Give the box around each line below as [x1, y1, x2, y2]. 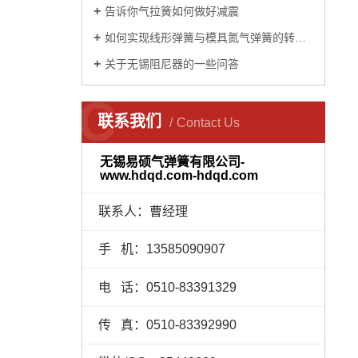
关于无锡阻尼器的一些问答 [105, 58, 239, 70]
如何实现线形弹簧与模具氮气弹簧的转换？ [105, 31, 295, 44]
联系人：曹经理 [97, 204, 188, 218]
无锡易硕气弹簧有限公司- [100, 154, 245, 169]
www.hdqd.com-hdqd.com [100, 168, 259, 182]
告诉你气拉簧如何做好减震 [105, 5, 239, 18]
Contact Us [177, 116, 240, 129]
